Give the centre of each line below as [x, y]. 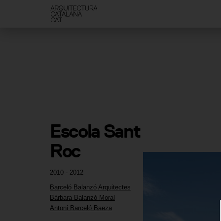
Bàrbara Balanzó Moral [82, 198]
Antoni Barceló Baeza [81, 208]
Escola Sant [95, 131]
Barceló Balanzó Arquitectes [90, 187]
